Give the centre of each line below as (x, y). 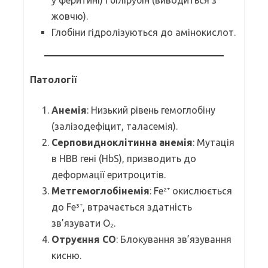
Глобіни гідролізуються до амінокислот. (144, 32)
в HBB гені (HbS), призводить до (124, 158)
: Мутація (214, 142)
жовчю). (70, 16)
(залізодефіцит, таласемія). (115, 126)
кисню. (66, 255)
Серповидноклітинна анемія (122, 142)
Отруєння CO (84, 239)
